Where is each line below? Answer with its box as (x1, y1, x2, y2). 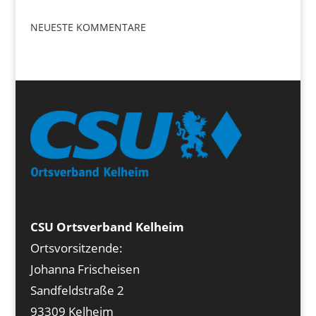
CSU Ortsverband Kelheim (30, 219, 184, 236)
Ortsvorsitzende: (30, 240, 123, 257)
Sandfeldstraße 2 (30, 282, 124, 299)
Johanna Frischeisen (30, 261, 140, 278)
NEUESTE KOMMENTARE (30, 20, 146, 34)
